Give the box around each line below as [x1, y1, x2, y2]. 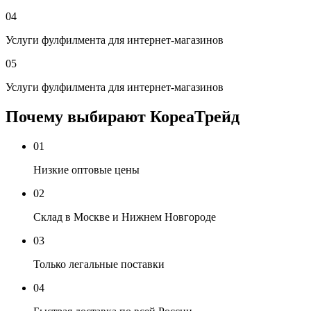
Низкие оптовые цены [33, 163, 140, 176]
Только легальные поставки [33, 258, 165, 270]
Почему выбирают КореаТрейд [6, 107, 239, 126]
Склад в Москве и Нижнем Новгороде [33, 210, 216, 223]
